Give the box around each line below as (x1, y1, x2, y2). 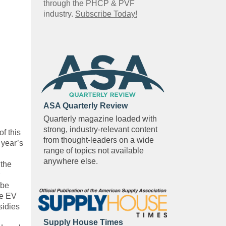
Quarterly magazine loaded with (43, 115, 157, 124)
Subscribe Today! (75, 9, 137, 18)
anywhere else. (43, 157, 100, 166)
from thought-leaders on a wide (43, 136, 154, 145)
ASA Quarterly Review (43, 101, 128, 110)
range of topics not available (43, 146, 144, 155)
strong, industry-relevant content (43, 125, 157, 134)
